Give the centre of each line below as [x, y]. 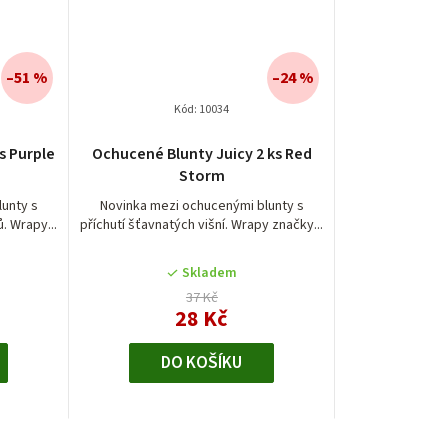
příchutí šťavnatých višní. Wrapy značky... [202, 225]
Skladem [209, 273]
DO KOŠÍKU [202, 363]
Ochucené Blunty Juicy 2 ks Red [201, 154]
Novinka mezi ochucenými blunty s [201, 206]
